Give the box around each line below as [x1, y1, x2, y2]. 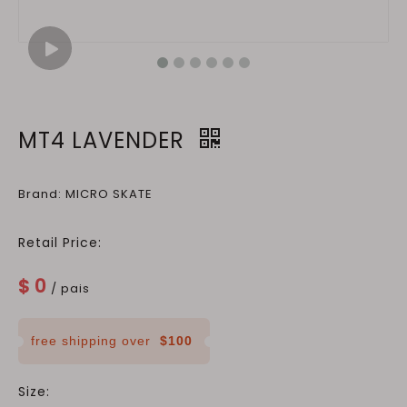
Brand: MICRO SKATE [18, 185, 153, 203]
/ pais [51, 280, 90, 297]
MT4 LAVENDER [18, 125, 191, 155]
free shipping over [31, 333, 160, 348]
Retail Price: [18, 233, 102, 252]
